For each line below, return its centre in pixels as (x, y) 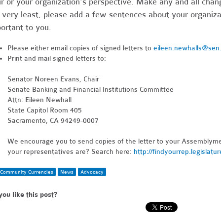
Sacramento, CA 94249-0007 (53, 120)
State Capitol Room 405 (44, 110)
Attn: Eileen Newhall (39, 100)
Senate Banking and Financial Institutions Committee (90, 89)
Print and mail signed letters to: (56, 58)
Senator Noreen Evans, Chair (53, 79)
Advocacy (92, 172)
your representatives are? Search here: (70, 151)
